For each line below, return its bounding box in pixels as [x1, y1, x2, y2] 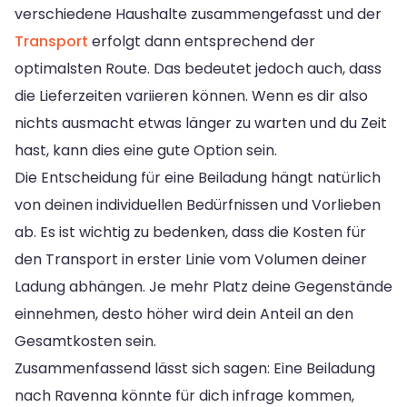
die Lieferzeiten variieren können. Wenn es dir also [15, 84, 368, 106]
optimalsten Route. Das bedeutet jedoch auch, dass [15, 57, 382, 79]
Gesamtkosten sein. [15, 330, 156, 352]
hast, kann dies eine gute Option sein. [15, 139, 277, 161]
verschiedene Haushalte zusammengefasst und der [15, 3, 382, 25]
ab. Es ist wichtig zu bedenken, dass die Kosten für [15, 221, 366, 243]
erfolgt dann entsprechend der [88, 30, 315, 52]
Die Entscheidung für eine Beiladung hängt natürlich [15, 166, 381, 188]
